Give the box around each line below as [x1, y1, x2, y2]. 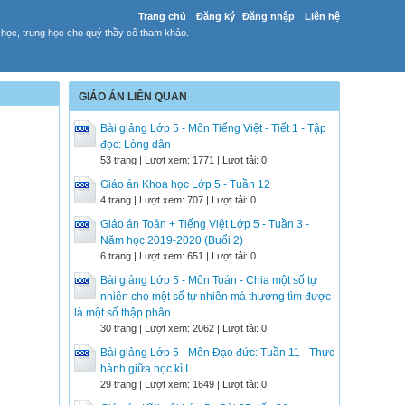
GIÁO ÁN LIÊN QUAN [79, 90, 187, 103]
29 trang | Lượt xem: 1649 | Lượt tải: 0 [100, 379, 267, 390]
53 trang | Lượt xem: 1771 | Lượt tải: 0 [100, 155, 267, 165]
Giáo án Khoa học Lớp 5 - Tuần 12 [100, 178, 270, 191]
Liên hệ [305, 11, 340, 22]
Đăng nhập [242, 11, 295, 22]
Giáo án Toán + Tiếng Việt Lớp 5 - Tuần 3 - [100, 218, 309, 231]
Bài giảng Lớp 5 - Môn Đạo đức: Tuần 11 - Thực [100, 346, 334, 359]
